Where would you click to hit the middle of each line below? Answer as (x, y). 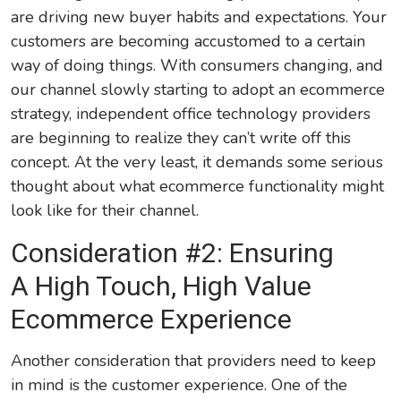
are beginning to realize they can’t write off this (181, 138)
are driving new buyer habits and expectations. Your (199, 17)
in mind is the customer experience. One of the (179, 385)
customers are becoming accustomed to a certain (188, 42)
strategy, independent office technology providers (191, 114)
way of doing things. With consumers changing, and (197, 66)
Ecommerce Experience (152, 320)
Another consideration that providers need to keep (194, 361)
